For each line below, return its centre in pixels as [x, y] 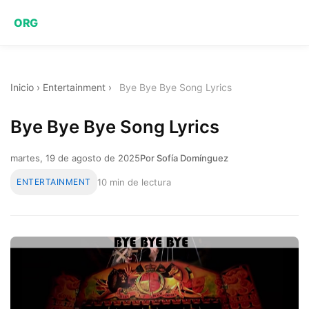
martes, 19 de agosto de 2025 [75, 158]
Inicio [22, 87]
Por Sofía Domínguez [184, 158]
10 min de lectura [134, 182]
